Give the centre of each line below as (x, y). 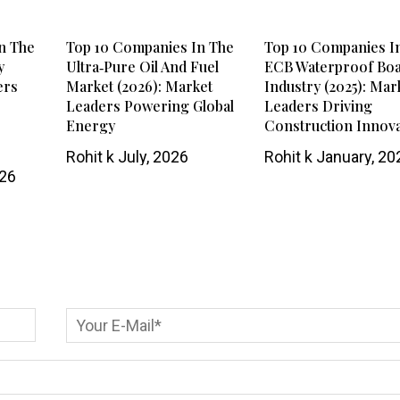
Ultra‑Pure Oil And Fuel (142, 66)
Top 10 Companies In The (150, 46)
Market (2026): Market (139, 86)
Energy (90, 125)
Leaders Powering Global (150, 105)
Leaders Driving (319, 105)
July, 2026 (151, 156)
